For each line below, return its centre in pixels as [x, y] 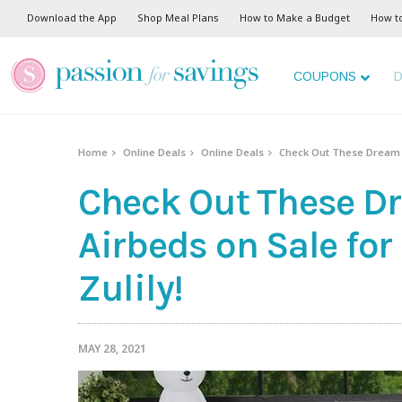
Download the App [72, 17]
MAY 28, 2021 [112, 349]
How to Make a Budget [295, 17]
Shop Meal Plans [178, 17]
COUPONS [325, 76]
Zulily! [131, 288]
